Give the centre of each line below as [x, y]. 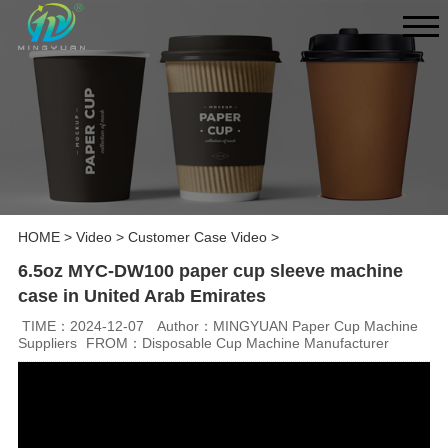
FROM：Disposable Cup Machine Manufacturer [237, 342]
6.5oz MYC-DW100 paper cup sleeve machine [210, 271]
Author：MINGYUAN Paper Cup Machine [288, 325]
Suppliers [47, 342]
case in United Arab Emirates [141, 296]
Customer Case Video [197, 237]
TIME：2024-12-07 [83, 325]
